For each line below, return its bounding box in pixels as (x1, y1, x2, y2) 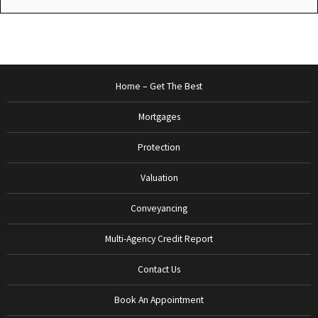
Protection (138, 141, 180, 153)
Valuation (140, 171, 178, 184)
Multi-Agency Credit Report (105, 232, 213, 245)
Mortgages (138, 110, 180, 123)
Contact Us (138, 263, 180, 275)
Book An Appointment (114, 293, 204, 306)
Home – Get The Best (116, 79, 202, 92)
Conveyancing (131, 202, 187, 214)
